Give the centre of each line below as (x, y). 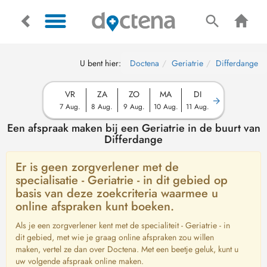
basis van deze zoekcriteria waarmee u (117, 193)
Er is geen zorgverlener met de (97, 167)
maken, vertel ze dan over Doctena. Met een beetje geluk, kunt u (127, 249)
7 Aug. (70, 106)
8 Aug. (102, 106)
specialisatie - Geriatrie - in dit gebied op (122, 180)
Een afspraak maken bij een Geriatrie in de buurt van (133, 128)
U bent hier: (100, 63)
